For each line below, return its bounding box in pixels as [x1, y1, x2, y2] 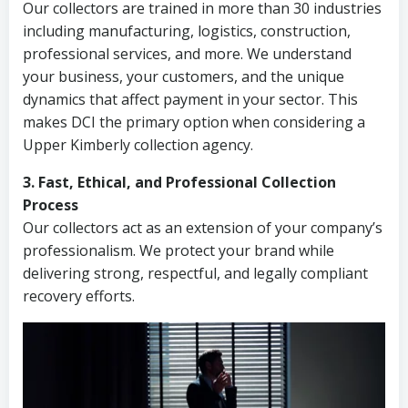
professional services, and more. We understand [23, 44, 352, 64]
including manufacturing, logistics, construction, [23, 21, 351, 41]
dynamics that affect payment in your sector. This [23, 89, 358, 109]
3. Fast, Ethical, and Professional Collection [23, 172, 336, 192]
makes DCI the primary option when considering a [23, 112, 365, 132]
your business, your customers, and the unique [23, 66, 344, 87]
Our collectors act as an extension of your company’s [23, 218, 382, 238]
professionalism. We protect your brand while [23, 240, 334, 260]
